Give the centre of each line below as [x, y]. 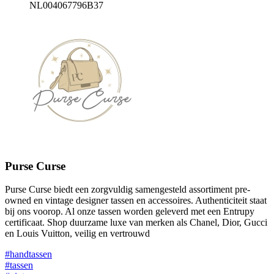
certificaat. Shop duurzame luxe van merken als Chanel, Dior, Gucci [136, 223]
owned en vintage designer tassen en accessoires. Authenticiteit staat [136, 201]
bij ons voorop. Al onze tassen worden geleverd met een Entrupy [130, 212]
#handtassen [28, 254]
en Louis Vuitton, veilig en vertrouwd [77, 234]
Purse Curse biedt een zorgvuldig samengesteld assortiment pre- [128, 190]
